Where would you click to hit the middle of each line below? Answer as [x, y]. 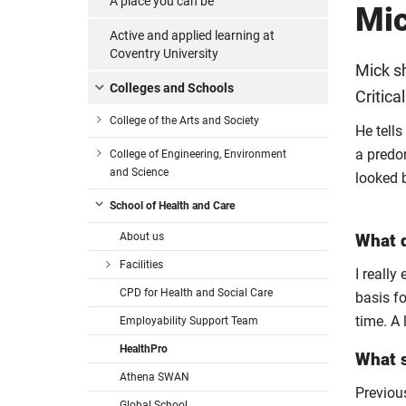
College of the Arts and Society [184, 121]
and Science [139, 172]
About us [142, 237]
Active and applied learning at [192, 35]
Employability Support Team [189, 321]
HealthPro [144, 349]
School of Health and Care [172, 206]
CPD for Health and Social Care [196, 293]
